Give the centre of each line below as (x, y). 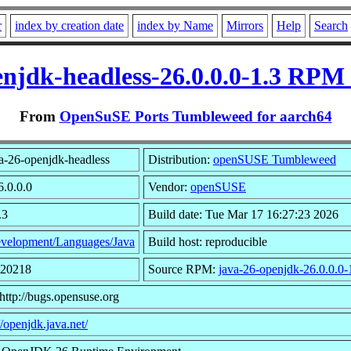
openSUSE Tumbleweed (275, 159)
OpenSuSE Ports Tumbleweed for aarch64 (195, 116)
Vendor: (169, 186)
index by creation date (69, 25)
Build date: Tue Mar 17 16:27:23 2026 (243, 214)
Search (331, 25)
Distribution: (181, 159)
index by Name (175, 25)
